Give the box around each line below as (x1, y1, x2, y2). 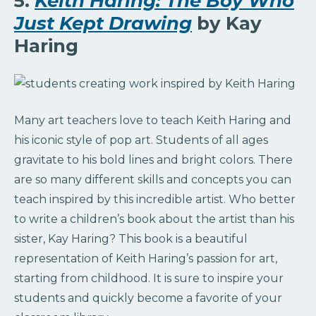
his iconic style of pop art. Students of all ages (14, 133, 268, 147)
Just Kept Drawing (14, 11, 192, 35)
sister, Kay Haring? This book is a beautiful (14, 231, 248, 245)
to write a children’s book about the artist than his (14, 212, 294, 226)
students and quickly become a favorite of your (14, 291, 282, 305)
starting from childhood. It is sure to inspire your (14, 271, 284, 285)
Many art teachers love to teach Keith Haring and (14, 113, 291, 127)
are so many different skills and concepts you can (14, 172, 291, 186)
